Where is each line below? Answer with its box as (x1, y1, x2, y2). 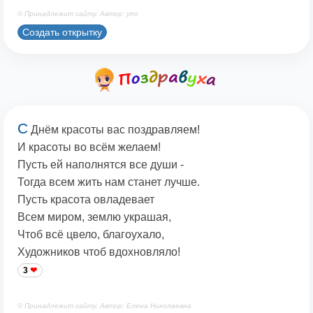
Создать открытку (22, 26, 102, 38)
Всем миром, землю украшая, (17, 211, 171, 224)
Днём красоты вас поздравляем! (28, 124, 200, 136)
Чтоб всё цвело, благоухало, (17, 228, 164, 241)
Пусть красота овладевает (17, 194, 154, 206)
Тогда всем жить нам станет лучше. (17, 176, 200, 189)
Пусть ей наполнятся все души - (17, 159, 184, 171)
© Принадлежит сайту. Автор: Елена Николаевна (17, 302, 191, 310)
